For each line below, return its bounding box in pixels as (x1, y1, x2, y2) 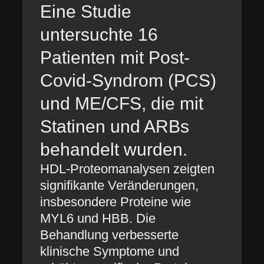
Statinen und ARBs (39, 117, 189, 136)
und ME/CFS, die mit (39, 94, 203, 113)
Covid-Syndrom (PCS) (39, 71, 216, 90)
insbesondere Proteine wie (39, 194, 191, 209)
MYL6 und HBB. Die (39, 211, 156, 226)
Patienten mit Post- (39, 48, 190, 67)
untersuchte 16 (39, 25, 158, 44)
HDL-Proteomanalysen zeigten (39, 161, 214, 176)
